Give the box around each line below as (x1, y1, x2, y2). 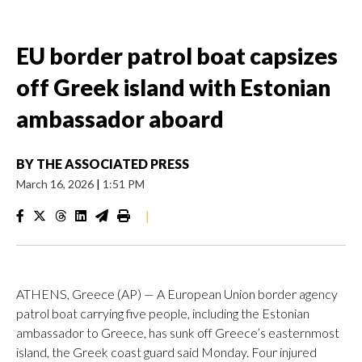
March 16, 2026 (16, 177, 96, 191)
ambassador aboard (16, 105, 224, 133)
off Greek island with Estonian (16, 74, 330, 101)
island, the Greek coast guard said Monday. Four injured (16, 344, 317, 360)
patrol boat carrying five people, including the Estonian (16, 305, 309, 321)
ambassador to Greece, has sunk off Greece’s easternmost (16, 325, 339, 340)
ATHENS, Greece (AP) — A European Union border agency (16, 286, 338, 301)
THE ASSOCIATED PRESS (36, 156, 189, 171)
